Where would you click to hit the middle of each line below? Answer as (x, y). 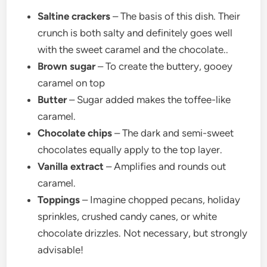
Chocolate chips (75, 133)
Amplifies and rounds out (170, 166)
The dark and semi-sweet (178, 133)
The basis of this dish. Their (181, 16)
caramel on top (72, 83)
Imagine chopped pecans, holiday (165, 200)
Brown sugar (67, 66)
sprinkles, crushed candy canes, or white (128, 216)
